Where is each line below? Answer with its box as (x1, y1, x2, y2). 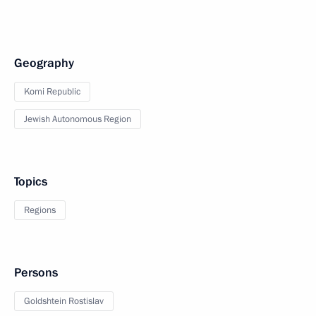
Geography (14, 55, 74, 71)
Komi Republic (24, 85, 80, 98)
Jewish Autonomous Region (24, 113, 131, 126)
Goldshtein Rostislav (24, 295, 104, 308)
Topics (14, 174, 47, 190)
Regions (24, 204, 56, 217)
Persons (14, 265, 58, 281)
